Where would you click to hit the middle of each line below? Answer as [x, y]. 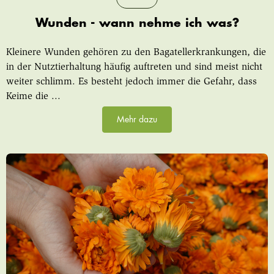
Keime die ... [33, 97]
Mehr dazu [137, 120]
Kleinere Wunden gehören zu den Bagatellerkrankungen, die [136, 53]
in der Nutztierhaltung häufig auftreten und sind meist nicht [134, 68]
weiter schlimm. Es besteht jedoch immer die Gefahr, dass [131, 82]
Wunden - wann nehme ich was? [137, 23]
